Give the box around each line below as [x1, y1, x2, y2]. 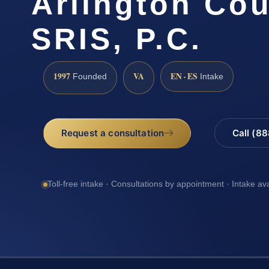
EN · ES [171, 70, 198, 82]
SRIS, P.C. [31, 22, 202, 56]
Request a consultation [61, 127, 165, 139]
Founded [70, 71, 107, 81]
